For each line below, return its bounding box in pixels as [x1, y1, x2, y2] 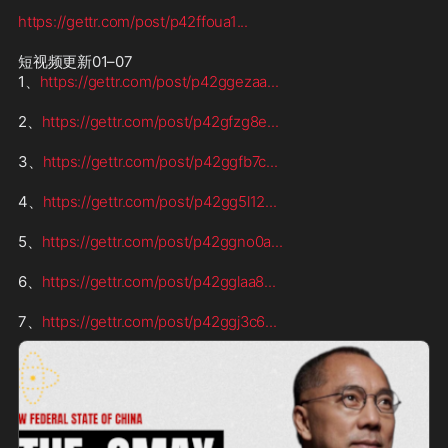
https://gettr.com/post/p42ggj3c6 [41, 312, 266, 332]
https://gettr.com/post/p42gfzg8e [41, 112, 268, 132]
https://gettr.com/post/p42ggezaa [39, 72, 268, 92]
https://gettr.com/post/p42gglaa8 [41, 272, 265, 292]
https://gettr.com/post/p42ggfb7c [42, 152, 267, 172]
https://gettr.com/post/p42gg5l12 [42, 192, 266, 212]
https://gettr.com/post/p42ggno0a [41, 232, 272, 252]
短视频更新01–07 [18, 52, 133, 72]
